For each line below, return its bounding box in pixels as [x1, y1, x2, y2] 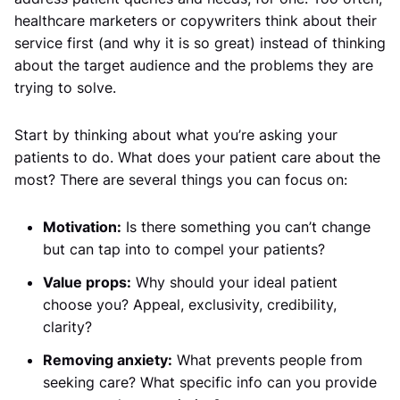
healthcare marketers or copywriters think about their [14, 12, 377, 29]
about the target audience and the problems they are [14, 56, 373, 74]
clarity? [43, 318, 92, 336]
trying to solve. [14, 79, 116, 96]
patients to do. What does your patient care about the [14, 148, 380, 166]
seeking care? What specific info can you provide [43, 373, 377, 391]
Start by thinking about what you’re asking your [14, 126, 337, 144]
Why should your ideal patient [131, 273, 337, 291]
